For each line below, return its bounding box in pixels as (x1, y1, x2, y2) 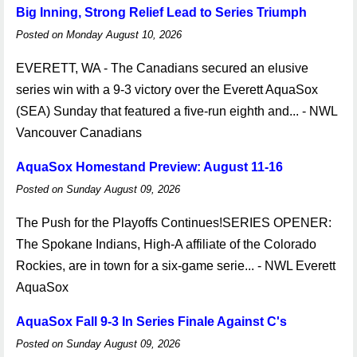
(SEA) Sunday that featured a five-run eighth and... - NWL (16, 104, 337, 118)
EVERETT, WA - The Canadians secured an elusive (16, 61, 308, 75)
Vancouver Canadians (16, 126, 142, 139)
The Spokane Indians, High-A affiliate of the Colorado (16, 237, 316, 251)
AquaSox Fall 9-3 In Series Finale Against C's (16, 315, 287, 328)
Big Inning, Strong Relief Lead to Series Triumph (16, 6, 307, 19)
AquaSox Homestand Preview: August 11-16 (16, 160, 283, 174)
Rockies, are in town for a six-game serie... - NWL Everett (16, 259, 335, 273)
